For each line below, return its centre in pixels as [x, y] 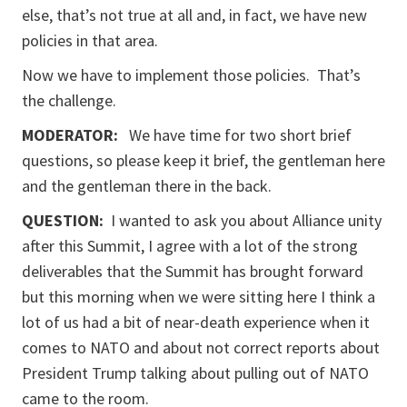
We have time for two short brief [240, 135]
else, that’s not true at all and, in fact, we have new [194, 15]
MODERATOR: [75, 135]
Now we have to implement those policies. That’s [191, 75]
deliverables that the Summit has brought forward [193, 271]
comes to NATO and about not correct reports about [201, 347]
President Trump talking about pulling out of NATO [195, 373]
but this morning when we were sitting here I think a [199, 297]
